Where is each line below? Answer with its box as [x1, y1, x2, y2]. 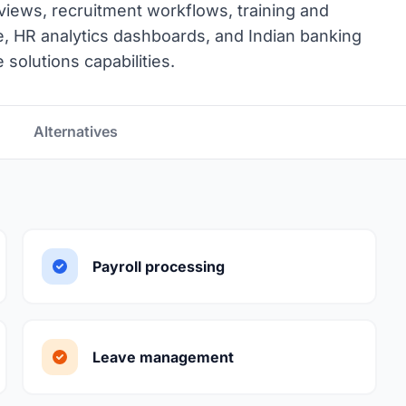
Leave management [92, 348, 234, 366]
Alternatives [34, 122, 118, 140]
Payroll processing [92, 257, 225, 275]
